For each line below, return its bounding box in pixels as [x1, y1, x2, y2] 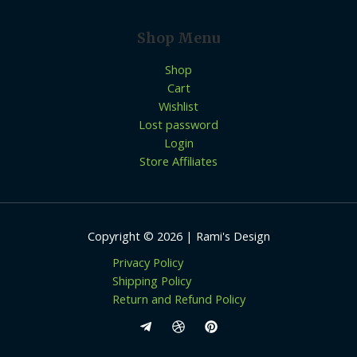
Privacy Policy [112, 253, 183, 270]
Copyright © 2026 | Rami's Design [87, 227, 270, 244]
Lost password [139, 116, 218, 132]
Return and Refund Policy [112, 290, 245, 307]
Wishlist [159, 97, 198, 114]
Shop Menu [136, 29, 221, 48]
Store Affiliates [139, 152, 218, 169]
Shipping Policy [112, 272, 191, 288]
